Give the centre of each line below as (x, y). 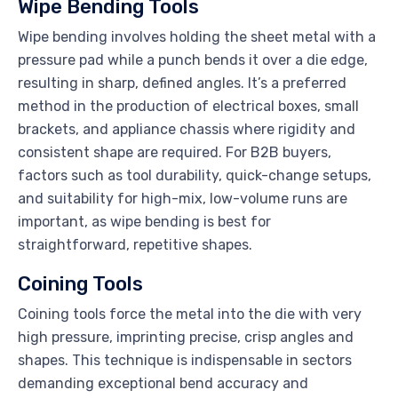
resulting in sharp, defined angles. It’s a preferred (182, 84)
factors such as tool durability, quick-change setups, (195, 176)
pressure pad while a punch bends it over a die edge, (193, 60)
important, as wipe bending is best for (144, 222)
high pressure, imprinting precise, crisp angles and (186, 338)
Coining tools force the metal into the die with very (190, 314)
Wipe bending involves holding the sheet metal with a (197, 37)
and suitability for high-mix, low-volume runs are (183, 199)
